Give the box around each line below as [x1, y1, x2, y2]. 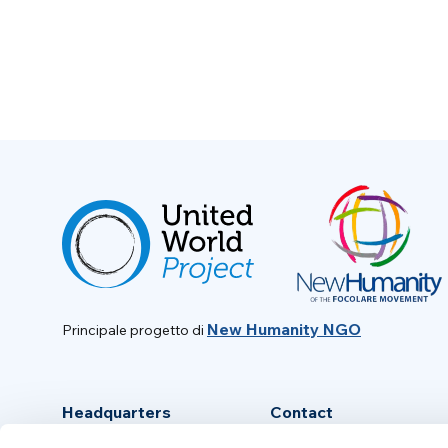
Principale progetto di [62, 321, 207, 340]
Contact [270, 402, 334, 423]
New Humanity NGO [207, 319, 361, 340]
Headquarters [62, 402, 171, 423]
